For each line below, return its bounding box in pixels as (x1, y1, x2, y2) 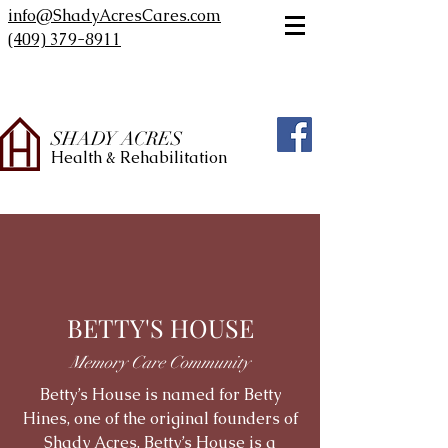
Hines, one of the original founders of (22, 408, 298, 429)
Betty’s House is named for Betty (39, 384, 281, 405)
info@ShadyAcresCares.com (8, 5, 221, 26)
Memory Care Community (70, 352, 250, 373)
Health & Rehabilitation (51, 147, 227, 168)
